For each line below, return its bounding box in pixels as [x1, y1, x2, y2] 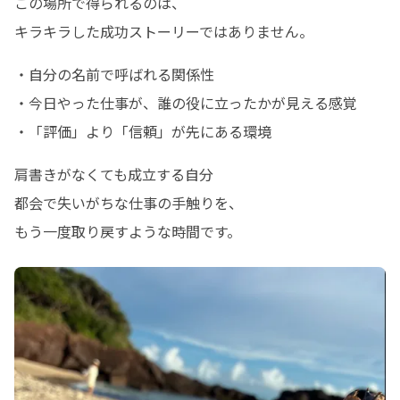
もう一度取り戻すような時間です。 [14, 221, 241, 242]
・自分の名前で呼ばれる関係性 [14, 63, 214, 85]
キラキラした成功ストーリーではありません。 [14, 21, 313, 42]
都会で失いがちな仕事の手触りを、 [14, 192, 243, 213]
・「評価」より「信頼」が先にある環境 [14, 121, 271, 142]
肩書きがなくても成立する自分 [14, 163, 213, 185]
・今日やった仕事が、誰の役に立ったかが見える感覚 [14, 92, 357, 113]
